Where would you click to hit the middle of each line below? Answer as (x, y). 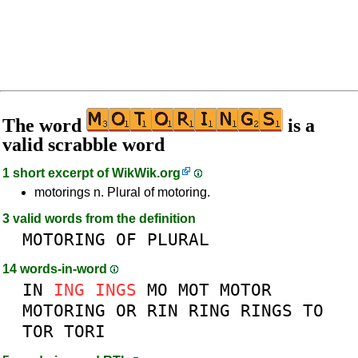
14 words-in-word (56, 269)
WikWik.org (146, 173)
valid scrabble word (84, 145)
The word (44, 125)
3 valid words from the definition (99, 219)
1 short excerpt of (57, 173)
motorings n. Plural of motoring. (122, 192)
